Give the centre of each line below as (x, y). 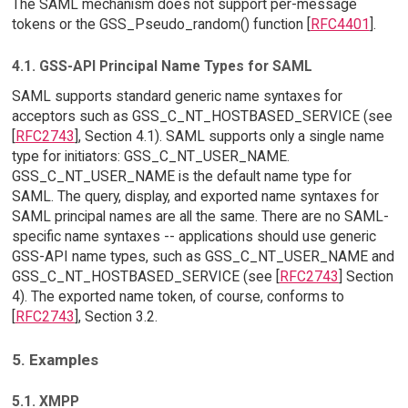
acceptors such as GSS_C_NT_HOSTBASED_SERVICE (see (202, 117)
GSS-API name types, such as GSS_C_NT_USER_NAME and (203, 257)
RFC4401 (340, 24)
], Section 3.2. (116, 317)
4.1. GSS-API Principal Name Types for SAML (162, 66)
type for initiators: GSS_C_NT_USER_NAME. (150, 157)
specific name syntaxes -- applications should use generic (194, 237)
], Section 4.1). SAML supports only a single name (229, 137)
